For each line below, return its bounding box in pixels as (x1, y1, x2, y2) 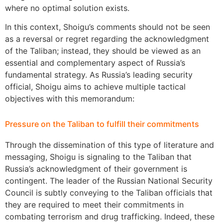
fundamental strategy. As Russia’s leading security (5, 70, 193, 80)
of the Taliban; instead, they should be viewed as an (5, 46, 201, 56)
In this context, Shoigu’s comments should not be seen (5, 22, 210, 32)
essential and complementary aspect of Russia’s (5, 58, 185, 68)
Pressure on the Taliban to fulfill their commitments (5, 118, 199, 129)
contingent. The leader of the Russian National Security (5, 175, 213, 186)
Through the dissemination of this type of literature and (5, 139, 214, 150)
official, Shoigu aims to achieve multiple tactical (5, 82, 186, 92)
